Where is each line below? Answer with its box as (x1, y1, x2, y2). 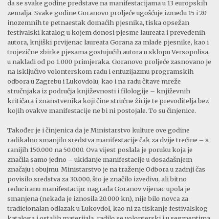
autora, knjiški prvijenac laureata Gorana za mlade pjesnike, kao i (7, 38, 209, 46)
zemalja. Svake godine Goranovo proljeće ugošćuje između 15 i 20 (7, 8, 207, 17)
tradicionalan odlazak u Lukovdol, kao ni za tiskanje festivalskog (7, 204, 208, 212)
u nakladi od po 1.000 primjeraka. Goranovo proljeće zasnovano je (7, 57, 211, 66)
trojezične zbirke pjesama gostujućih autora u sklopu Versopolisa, (7, 47, 210, 56)
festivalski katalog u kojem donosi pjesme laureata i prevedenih (7, 28, 205, 36)
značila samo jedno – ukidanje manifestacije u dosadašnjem (7, 155, 192, 163)
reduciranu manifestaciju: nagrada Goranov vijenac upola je (7, 184, 190, 193)
